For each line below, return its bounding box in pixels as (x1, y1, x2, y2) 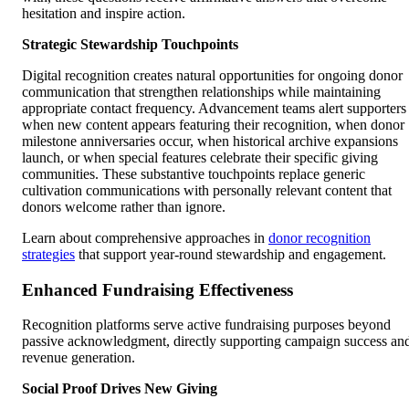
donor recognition (268, 229, 371, 246)
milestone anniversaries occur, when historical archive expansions (22, 132, 398, 149)
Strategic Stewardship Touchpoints (22, 36, 238, 52)
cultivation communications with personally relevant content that (22, 182, 392, 198)
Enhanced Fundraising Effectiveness (22, 279, 293, 299)
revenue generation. (22, 350, 135, 366)
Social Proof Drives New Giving (22, 381, 217, 397)
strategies (22, 246, 75, 262)
